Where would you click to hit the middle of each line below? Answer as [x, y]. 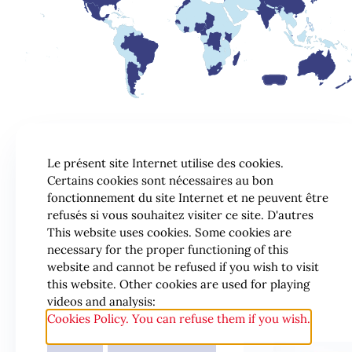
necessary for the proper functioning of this [168, 249]
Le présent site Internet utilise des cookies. [165, 163]
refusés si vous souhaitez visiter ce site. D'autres [180, 215]
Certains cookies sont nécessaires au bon [160, 180]
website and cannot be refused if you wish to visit [183, 267]
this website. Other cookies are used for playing [178, 284]
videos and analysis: [101, 301]
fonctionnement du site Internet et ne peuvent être [188, 198]
